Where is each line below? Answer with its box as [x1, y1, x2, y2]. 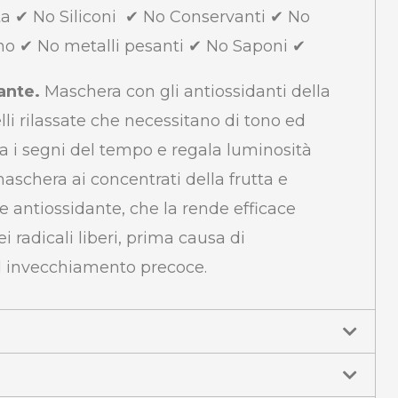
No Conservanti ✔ [143, 7, 288, 28]
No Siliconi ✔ [33, 7, 143, 28]
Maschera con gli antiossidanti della [40, 82, 330, 102]
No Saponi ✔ [206, 36, 310, 57]
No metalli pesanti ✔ [37, 36, 206, 57]
